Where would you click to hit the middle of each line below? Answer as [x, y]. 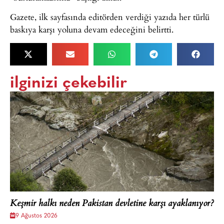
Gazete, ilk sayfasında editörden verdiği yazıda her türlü [110, 17]
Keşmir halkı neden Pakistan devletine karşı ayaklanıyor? [112, 204]
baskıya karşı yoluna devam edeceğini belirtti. [92, 29]
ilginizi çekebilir [68, 83]
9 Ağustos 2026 [36, 216]
